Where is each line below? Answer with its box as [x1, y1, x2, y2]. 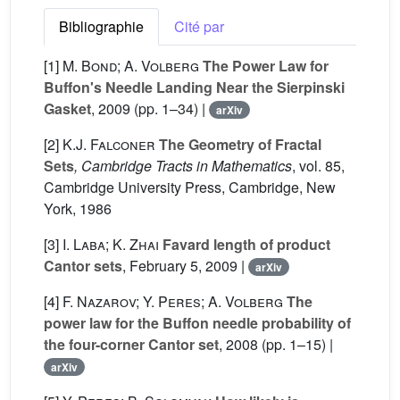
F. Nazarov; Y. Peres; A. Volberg [62, 291, 283, 312]
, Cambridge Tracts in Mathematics [74, 155, 292, 176]
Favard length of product [159, 234, 330, 254]
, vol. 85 [292, 155, 341, 176]
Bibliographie [59, 16, 144, 37]
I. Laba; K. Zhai [62, 234, 159, 254]
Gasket [44, 98, 91, 119]
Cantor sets [44, 255, 122, 276]
